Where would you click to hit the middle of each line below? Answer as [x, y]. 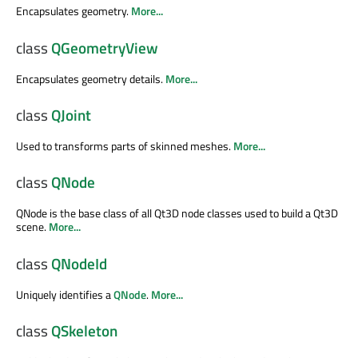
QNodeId [79, 263]
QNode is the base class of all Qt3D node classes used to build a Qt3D [177, 213]
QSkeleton [84, 331]
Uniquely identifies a [65, 294]
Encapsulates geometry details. [91, 78]
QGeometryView [105, 48]
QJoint [71, 115]
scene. [32, 227]
